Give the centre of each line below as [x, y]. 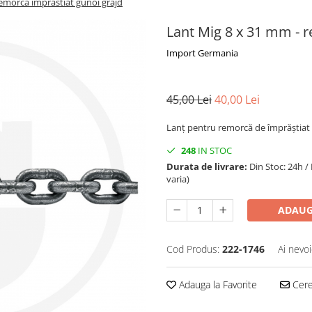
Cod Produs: [193, 249]
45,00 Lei [189, 100]
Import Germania [202, 53]
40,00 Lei [237, 100]
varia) [178, 179]
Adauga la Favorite [217, 284]
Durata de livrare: [207, 166]
